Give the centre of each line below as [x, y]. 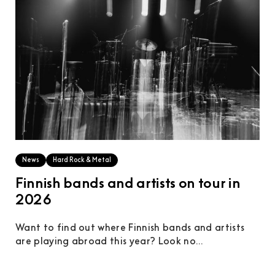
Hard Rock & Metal [82, 161]
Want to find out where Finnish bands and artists [130, 229]
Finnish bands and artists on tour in [128, 185]
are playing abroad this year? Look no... [110, 242]
